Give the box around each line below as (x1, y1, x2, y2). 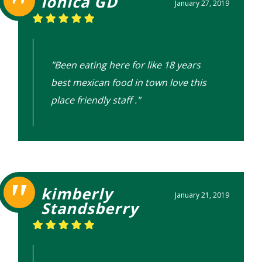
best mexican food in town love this (51, 76, 207, 89)
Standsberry (41, 198, 139, 219)
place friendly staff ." (51, 94, 141, 107)
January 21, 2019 (174, 190, 229, 201)
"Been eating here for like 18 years (51, 58, 201, 72)
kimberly (41, 184, 113, 205)
